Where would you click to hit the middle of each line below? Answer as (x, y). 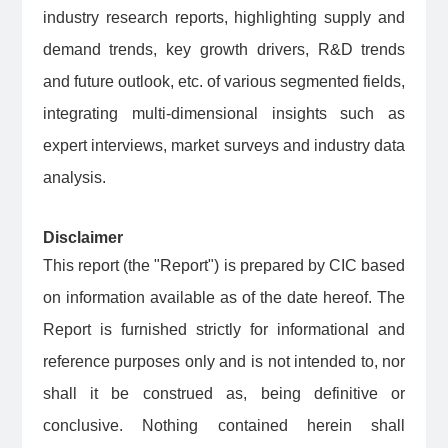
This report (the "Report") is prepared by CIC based (224, 266)
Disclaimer (82, 238)
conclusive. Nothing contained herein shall (224, 426)
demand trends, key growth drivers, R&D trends (224, 50)
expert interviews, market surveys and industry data (224, 146)
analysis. (76, 178)
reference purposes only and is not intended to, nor (224, 362)
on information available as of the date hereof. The (224, 298)
